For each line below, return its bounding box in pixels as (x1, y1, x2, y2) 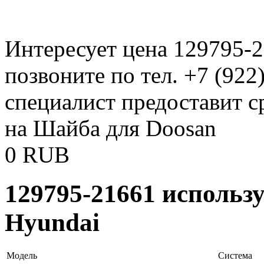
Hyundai (5, 209, 100, 237)
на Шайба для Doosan (5, 115, 216, 141)
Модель (6, 250, 37, 261)
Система (218, 250, 252, 261)
